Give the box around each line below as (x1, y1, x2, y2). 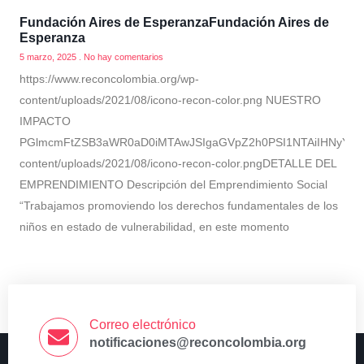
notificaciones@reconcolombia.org (89, 336, 306, 349)
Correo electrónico (89, 318, 196, 331)
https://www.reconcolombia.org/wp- (19, 72, 199, 85)
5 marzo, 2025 (19, 52, 79, 62)
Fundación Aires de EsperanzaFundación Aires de (19, 15, 329, 29)
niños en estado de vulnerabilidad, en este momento (19, 220, 289, 233)
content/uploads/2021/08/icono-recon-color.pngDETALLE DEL (19, 157, 336, 170)
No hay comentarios (81, 52, 163, 62)
